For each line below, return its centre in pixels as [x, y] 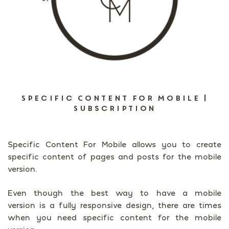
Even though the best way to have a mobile [114, 193]
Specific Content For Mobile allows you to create [114, 144]
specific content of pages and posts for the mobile [114, 157]
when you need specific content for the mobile [114, 217]
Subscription [114, 108]
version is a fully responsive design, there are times [114, 205]
